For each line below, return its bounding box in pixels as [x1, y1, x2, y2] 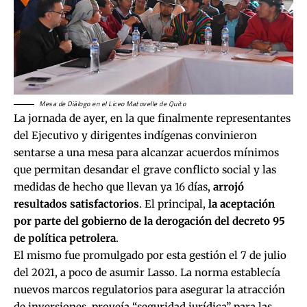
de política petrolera [14, 232, 116, 245]
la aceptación [206, 197, 275, 211]
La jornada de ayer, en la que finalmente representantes [14, 112, 291, 125]
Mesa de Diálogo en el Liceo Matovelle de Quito [39, 99, 186, 110]
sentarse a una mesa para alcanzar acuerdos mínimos [14, 146, 279, 160]
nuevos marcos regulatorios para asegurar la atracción [14, 283, 285, 297]
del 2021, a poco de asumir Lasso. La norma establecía [14, 266, 280, 280]
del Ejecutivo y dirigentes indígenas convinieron [14, 129, 257, 143]
